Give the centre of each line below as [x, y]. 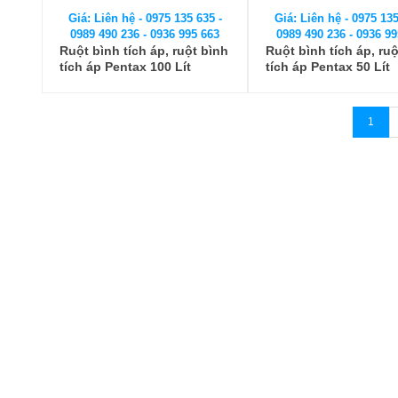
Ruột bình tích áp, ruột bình [144, 51]
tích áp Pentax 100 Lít [125, 67]
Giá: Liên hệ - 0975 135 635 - [145, 18]
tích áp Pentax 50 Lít [328, 67]
